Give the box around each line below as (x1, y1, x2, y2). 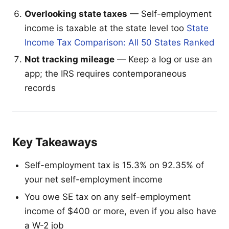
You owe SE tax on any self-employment (25, 191, 191, 202)
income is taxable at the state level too (25, 22, 187, 33)
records (25, 83, 56, 94)
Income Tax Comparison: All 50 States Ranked (25, 37, 215, 48)
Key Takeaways (12, 135, 98, 149)
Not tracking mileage (25, 54, 114, 65)
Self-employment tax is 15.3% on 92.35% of (25, 160, 204, 171)
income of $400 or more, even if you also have (25, 205, 216, 216)
